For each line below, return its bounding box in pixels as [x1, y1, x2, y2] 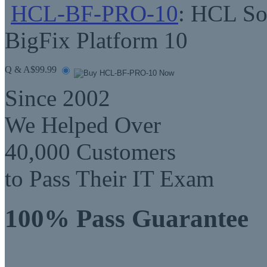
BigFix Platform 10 [5, 27, 188, 53]
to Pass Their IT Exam [5, 165, 214, 191]
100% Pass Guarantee [5, 204, 249, 232]
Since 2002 [5, 85, 110, 111]
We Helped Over [5, 111, 161, 138]
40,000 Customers [5, 138, 176, 164]
